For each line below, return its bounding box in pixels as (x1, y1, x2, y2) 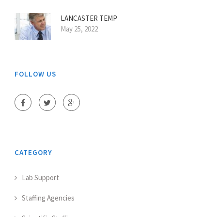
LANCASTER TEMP (61, 14, 117, 23)
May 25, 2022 (61, 24, 98, 34)
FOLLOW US (15, 69, 56, 79)
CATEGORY (15, 148, 52, 157)
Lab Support (22, 173, 59, 183)
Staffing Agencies (22, 193, 75, 203)
